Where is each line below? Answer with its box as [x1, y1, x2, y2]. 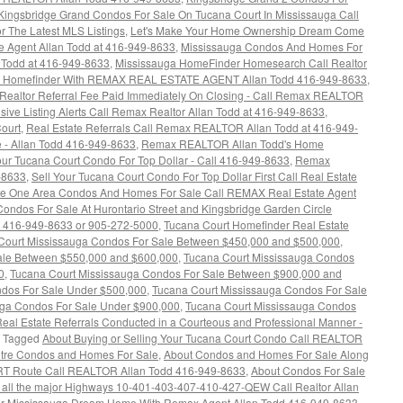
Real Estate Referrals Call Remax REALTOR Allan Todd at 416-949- [26, 120, 358, 135]
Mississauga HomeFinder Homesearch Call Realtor [115, 55, 367, 70]
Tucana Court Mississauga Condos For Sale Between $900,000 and [10, 265, 342, 281]
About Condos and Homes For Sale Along [164, 346, 369, 362]
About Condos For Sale [251, 363, 365, 378]
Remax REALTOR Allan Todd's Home [141, 136, 324, 151]
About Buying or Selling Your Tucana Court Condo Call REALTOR [42, 330, 363, 345]
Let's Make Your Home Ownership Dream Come [130, 22, 364, 38]
